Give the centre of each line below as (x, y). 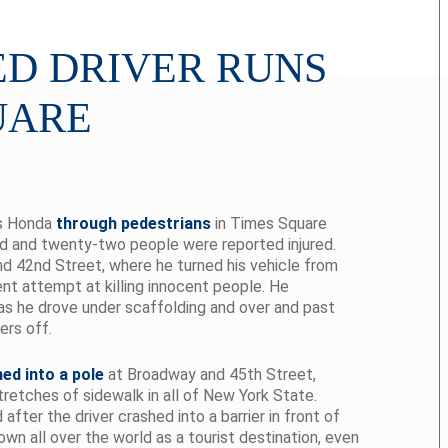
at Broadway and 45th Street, (210, 374)
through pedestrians (133, 223)
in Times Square (269, 223)
